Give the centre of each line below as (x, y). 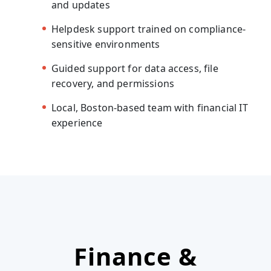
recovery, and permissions (113, 83)
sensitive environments (106, 44)
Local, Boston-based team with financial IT (150, 107)
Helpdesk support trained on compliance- (149, 29)
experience (77, 122)
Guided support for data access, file (135, 68)
